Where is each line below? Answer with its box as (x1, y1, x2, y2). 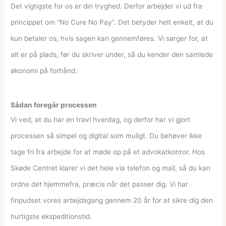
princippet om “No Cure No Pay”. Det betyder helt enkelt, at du (11, 18, 214, 26)
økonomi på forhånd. (11, 66, 78, 75)
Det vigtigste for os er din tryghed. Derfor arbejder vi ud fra (11, 2, 203, 10)
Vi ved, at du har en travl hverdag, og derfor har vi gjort (11, 115, 191, 124)
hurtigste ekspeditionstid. (11, 212, 92, 220)
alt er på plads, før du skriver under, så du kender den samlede (11, 50, 213, 59)
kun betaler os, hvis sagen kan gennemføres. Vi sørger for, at (11, 34, 208, 42)
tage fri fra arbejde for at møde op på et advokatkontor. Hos (11, 147, 205, 156)
